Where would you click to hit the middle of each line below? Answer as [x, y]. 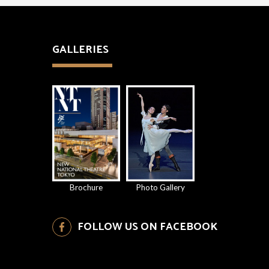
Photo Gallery [161, 188]
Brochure [86, 188]
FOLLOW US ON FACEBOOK [147, 227]
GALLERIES [80, 50]
